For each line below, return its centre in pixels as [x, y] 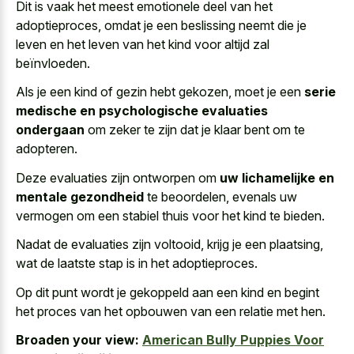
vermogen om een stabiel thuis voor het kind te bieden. [170, 215]
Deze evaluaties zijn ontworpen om [118, 177]
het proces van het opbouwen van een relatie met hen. [171, 311]
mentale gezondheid [80, 196]
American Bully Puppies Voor [233, 340]
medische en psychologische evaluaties [142, 111]
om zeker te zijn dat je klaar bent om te [195, 130]
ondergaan [50, 130]
